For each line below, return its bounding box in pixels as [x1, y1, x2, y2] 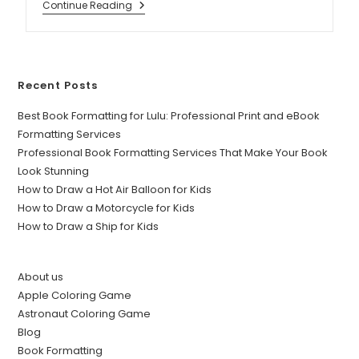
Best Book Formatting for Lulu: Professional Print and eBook [18, 107, 321, 123]
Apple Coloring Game [18, 287, 132, 303]
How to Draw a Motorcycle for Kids [18, 200, 196, 216]
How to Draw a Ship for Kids [18, 218, 159, 234]
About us [18, 268, 64, 284]
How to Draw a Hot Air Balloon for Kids [18, 181, 212, 197]
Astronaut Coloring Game [18, 305, 151, 321]
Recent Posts [18, 77, 99, 93]
